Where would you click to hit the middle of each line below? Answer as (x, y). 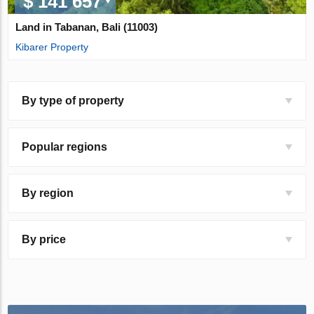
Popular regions (65, 147)
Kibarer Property (52, 47)
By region (48, 193)
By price (44, 240)
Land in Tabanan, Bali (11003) (87, 27)
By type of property (73, 101)
